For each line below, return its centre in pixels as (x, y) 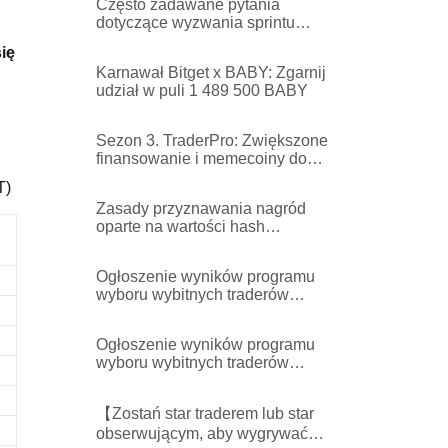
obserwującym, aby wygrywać (202, 433)
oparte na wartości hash (180, 226)
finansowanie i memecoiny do (201, 158)
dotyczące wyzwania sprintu (195, 22)
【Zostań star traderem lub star (205, 413)
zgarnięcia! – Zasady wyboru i (202, 176)
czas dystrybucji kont (169, 194)
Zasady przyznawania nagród (201, 208)
